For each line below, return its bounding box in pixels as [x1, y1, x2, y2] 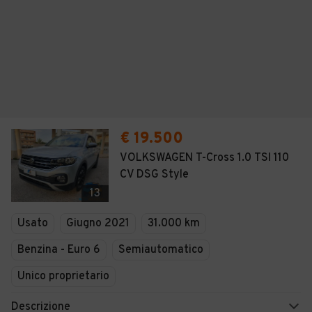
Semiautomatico [118, 243, 203, 257]
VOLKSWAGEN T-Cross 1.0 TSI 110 [120, 151, 289, 165]
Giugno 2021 [66, 217, 130, 231]
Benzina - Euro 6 [17, 243, 100, 257]
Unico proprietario [17, 270, 109, 283]
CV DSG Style [120, 168, 189, 182]
